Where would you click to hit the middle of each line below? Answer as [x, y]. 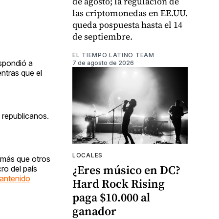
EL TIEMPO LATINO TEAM [113, 55]
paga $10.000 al [111, 197]
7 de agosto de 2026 [103, 63]
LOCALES [88, 155]
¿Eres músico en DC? [126, 170]
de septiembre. [102, 37]
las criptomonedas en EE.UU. [130, 13]
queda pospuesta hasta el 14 [127, 25]
